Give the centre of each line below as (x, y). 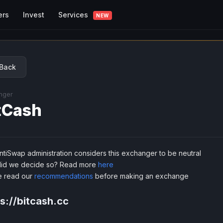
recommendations (64, 176)
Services (74, 14)
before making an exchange (141, 176)
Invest (34, 14)
